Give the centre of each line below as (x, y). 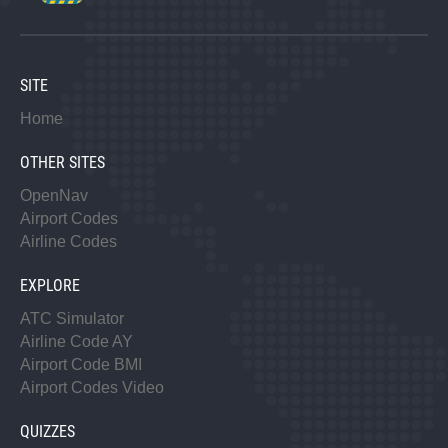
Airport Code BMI (81, 365)
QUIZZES (47, 432)
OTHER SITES (62, 163)
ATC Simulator (72, 319)
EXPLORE (50, 286)
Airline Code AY (76, 342)
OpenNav (54, 196)
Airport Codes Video (92, 388)
